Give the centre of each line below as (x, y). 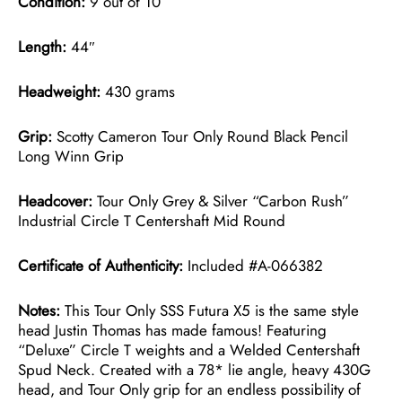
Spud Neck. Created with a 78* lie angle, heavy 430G (194, 369)
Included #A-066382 (253, 265)
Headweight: (59, 91)
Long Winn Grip (71, 156)
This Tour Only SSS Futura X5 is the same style (210, 310)
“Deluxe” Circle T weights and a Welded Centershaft (189, 350)
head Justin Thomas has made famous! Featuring (172, 330)
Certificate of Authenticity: (100, 265)
